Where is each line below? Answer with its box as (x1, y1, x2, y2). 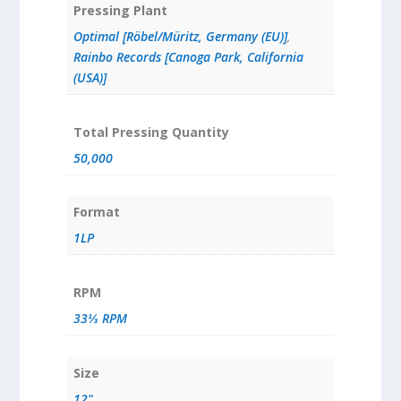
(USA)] (73, 68, 107, 86)
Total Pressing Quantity (73, 123, 229, 141)
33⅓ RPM (73, 310, 127, 328)
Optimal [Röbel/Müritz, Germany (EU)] (73, 27, 287, 45)
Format (73, 203, 120, 221)
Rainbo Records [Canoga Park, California (73, 47, 303, 65)
